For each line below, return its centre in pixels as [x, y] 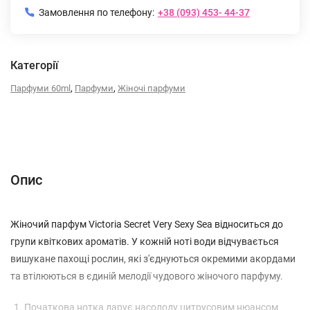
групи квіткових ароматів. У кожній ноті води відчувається [145, 241]
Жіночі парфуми [152, 88]
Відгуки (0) [158, 137]
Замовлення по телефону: [97, 12]
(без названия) [225, 137]
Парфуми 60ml [40, 88]
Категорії [34, 65]
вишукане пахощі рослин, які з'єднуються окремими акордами [153, 259]
